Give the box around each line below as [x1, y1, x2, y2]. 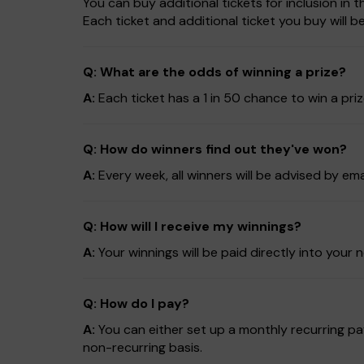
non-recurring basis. [83, 339, 202, 356]
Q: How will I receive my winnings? [83, 218, 301, 235]
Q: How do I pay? [83, 295, 189, 312]
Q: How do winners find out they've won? [83, 141, 347, 158]
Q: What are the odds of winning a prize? [83, 63, 346, 80]
